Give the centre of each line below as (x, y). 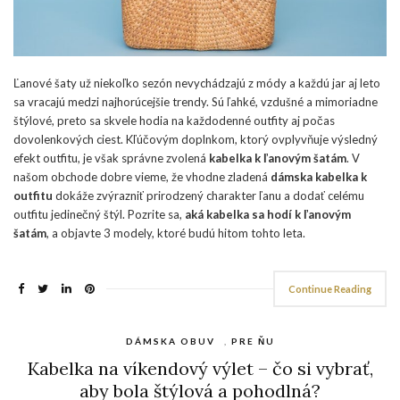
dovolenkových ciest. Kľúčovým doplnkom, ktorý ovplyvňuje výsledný (196, 140)
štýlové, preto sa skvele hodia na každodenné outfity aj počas (174, 121)
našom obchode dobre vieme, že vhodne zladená (142, 177)
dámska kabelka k (319, 177)
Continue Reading (330, 289)
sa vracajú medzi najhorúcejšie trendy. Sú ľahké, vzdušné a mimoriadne (196, 102)
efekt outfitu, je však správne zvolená (111, 158)
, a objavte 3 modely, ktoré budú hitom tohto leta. (176, 233)
